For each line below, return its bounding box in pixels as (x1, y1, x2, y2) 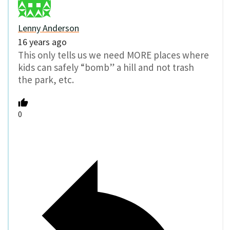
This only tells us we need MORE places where (18, 49, 209, 62)
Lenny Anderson (18, 22, 79, 34)
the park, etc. (18, 73, 74, 86)
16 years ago (18, 36, 67, 48)
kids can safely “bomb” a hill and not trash (18, 61, 194, 74)
